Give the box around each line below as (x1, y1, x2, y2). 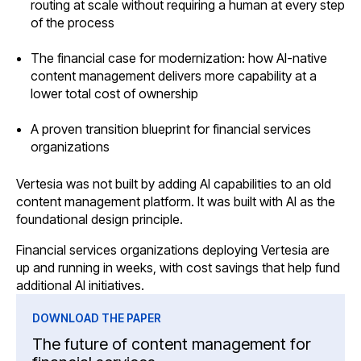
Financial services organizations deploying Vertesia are (16, 242, 330, 259)
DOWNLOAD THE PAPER (32, 311, 161, 326)
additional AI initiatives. (16, 277, 144, 294)
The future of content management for (32, 334, 311, 355)
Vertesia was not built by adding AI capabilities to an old (16, 176, 331, 193)
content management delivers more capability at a (30, 68, 317, 85)
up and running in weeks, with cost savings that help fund (16, 259, 340, 276)
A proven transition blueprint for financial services (30, 121, 311, 138)
